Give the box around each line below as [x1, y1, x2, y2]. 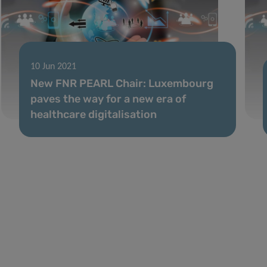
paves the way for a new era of [30, 92, 186, 105]
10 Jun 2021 [30, 61, 76, 72]
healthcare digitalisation [30, 107, 157, 121]
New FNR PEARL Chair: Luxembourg [30, 76, 213, 90]
